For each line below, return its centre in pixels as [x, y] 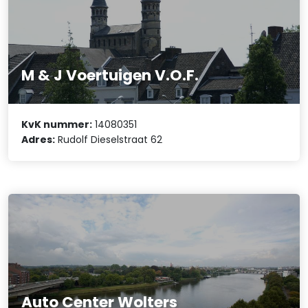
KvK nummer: [57, 125]
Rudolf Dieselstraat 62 [109, 140]
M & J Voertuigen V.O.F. [110, 75]
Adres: [38, 140]
